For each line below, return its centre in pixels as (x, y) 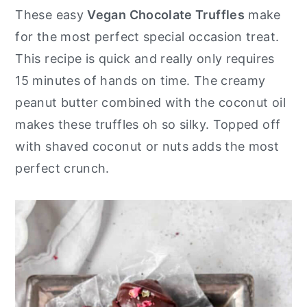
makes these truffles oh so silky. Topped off (148, 124)
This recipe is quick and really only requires (145, 59)
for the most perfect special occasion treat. (147, 37)
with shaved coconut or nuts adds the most (147, 146)
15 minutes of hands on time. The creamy (140, 81)
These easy (51, 15)
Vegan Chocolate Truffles (166, 15)
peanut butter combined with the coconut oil (150, 102)
